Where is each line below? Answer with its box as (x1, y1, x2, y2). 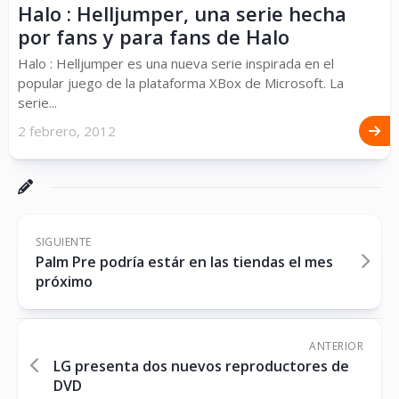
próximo (36, 272, 93, 291)
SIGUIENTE (36, 234, 92, 249)
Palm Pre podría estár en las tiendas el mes (36, 252, 333, 272)
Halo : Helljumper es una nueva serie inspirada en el (18, 54, 334, 72)
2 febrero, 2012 (18, 122, 116, 140)
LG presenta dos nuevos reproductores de (53, 356, 349, 376)
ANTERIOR (309, 338, 363, 354)
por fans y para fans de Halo (18, 23, 289, 50)
